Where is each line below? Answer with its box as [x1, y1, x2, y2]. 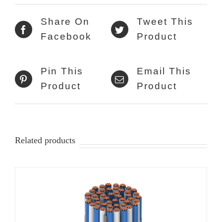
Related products [15, 135, 75, 146]
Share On [41, 16, 90, 27]
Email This [137, 66, 191, 77]
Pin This [41, 66, 83, 77]
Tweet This [137, 16, 193, 27]
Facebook [41, 31, 92, 42]
